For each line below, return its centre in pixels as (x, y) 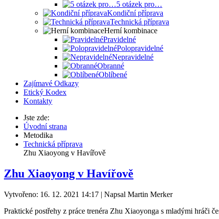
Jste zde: (38, 118)
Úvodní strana (45, 126)
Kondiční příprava (135, 13)
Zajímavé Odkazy (51, 83)
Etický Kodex (45, 92)
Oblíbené (113, 75)
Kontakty (38, 101)
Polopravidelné (140, 48)
